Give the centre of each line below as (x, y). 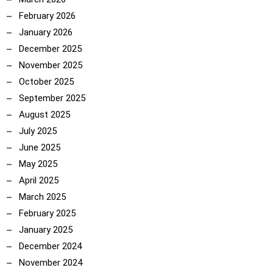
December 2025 (50, 49)
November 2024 (51, 263)
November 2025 (51, 65)
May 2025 (38, 164)
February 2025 (47, 213)
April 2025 (39, 180)
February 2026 (47, 16)
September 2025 (52, 98)
